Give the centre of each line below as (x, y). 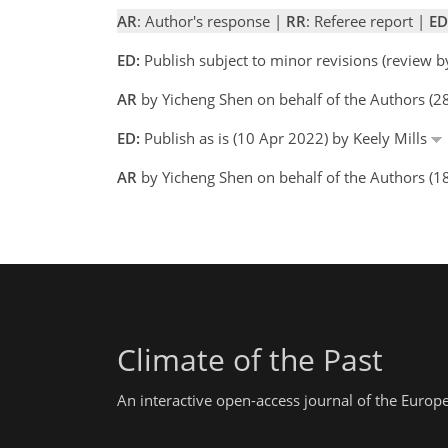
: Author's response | (211, 20)
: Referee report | (367, 20)
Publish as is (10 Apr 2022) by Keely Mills (285, 137)
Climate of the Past (250, 359)
